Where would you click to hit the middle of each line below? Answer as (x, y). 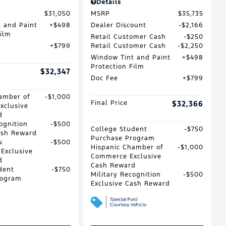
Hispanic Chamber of (127, 147)
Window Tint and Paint (130, 57)
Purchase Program (123, 138)
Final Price (109, 103)
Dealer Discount (118, 25)
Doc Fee (104, 78)
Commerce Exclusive (126, 156)
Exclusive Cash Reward (130, 183)
